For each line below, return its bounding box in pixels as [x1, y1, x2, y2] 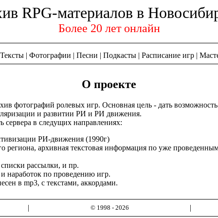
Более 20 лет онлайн [58, 22, 160, 35]
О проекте [82, 77, 136, 91]
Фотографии [29, 51, 71, 59]
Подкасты [103, 51, 136, 59]
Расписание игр [142, 51, 194, 59]
